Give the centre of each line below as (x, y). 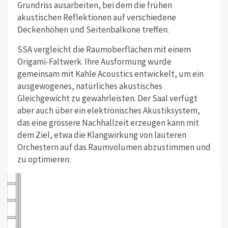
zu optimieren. (44, 160)
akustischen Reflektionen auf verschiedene (96, 18)
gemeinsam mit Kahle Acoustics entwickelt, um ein (110, 74)
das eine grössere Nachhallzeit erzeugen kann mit (108, 123)
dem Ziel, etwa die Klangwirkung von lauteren (102, 135)
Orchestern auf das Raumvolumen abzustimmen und (114, 147)
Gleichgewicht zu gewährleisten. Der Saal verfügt (107, 98)
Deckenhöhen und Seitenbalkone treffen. (93, 30)
